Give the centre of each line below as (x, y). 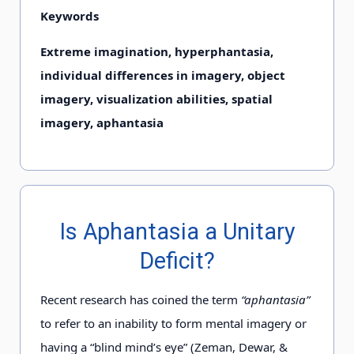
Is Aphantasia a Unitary (177, 232)
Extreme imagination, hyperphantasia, (157, 51)
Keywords (70, 16)
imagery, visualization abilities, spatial (156, 99)
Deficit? (177, 261)
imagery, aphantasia (102, 122)
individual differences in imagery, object (163, 75)
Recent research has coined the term (141, 299)
